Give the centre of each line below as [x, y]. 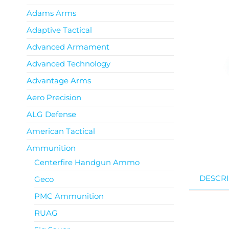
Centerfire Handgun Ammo [87, 162]
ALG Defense [51, 114]
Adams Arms [51, 13]
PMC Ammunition [69, 196]
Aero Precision [54, 97]
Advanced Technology [68, 64]
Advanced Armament [68, 47]
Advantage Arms [59, 81]
